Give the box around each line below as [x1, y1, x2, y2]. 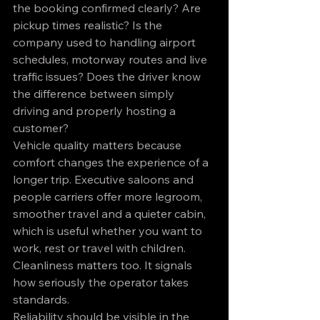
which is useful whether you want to [13, 224, 205, 238]
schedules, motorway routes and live [13, 52, 210, 66]
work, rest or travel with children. [13, 241, 189, 255]
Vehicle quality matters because [13, 138, 184, 152]
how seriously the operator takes [13, 275, 191, 289]
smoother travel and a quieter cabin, [13, 206, 209, 221]
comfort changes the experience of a [13, 155, 211, 169]
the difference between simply [13, 86, 177, 101]
